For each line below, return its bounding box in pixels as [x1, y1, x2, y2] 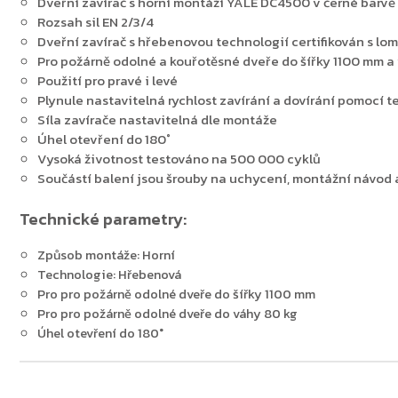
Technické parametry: [20, 206, 187, 231]
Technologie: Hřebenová [37, 265, 181, 284]
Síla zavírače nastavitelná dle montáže [37, 109, 277, 130]
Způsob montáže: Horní [37, 245, 175, 265]
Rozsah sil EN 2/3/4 [37, 12, 154, 32]
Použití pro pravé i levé [37, 70, 178, 91]
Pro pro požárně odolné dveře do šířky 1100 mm [37, 284, 315, 304]
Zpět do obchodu [274, 359, 378, 379]
